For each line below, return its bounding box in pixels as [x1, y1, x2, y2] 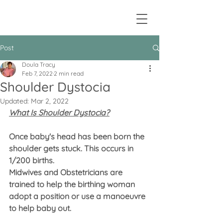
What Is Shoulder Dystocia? [9, 108, 110, 117]
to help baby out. [9, 203, 71, 213]
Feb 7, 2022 [22, 70, 53, 77]
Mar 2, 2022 [31, 97, 69, 106]
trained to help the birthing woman [9, 179, 137, 189]
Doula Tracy [22, 61, 55, 68]
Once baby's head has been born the [9, 131, 146, 141]
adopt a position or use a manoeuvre [9, 191, 147, 201]
